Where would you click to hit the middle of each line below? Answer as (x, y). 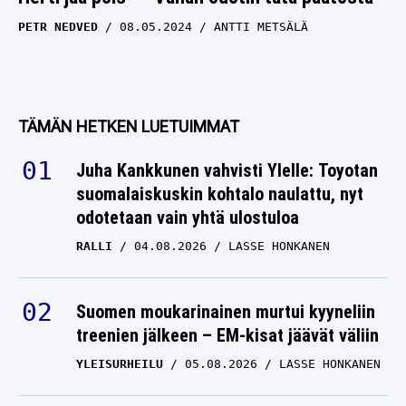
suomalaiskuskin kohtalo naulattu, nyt (220, 194)
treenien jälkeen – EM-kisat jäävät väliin (227, 335)
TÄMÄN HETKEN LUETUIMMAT (129, 126)
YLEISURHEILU (120, 364)
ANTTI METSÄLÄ (261, 27)
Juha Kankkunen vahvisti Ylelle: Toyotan (227, 170)
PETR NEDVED (58, 27)
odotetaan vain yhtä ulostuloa (188, 217)
